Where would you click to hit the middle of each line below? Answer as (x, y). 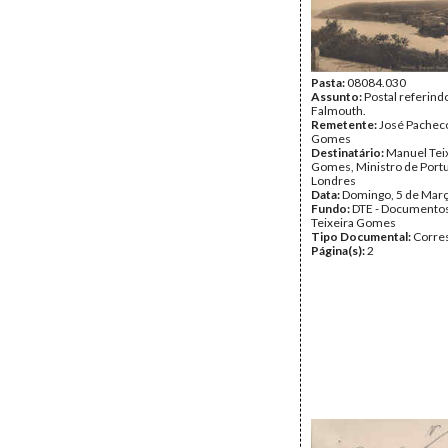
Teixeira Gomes (353, 222)
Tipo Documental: (362, 236)
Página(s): (339, 250)
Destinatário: (348, 152)
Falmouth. (338, 110)
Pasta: (329, 82)
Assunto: (337, 96)
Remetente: (345, 124)
